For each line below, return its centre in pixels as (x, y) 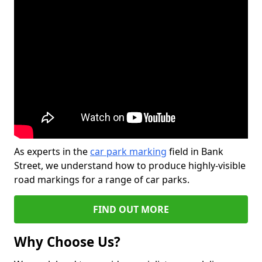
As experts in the (52, 151)
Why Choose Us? (67, 242)
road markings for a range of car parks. (102, 180)
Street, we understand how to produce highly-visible (130, 166)
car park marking (128, 151)
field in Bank (195, 151)
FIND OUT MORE (131, 209)
